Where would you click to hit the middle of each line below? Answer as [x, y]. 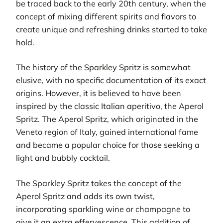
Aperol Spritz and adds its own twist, [85, 196]
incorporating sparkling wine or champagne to [103, 209]
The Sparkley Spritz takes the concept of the [99, 183]
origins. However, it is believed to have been [99, 93]
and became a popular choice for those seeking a [108, 145]
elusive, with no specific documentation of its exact [111, 80]
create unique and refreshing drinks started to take [111, 30]
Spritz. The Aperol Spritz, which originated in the [107, 119]
